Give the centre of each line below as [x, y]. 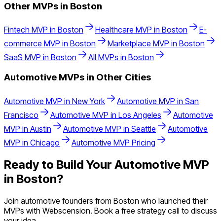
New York [89, 101]
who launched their [173, 201]
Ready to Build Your [59, 164]
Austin [41, 129]
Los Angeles [140, 115]
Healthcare [114, 30]
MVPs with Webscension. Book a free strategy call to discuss [110, 210]
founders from [87, 201]
